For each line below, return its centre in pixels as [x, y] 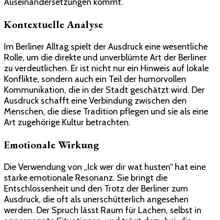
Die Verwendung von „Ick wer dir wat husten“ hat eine [105, 167]
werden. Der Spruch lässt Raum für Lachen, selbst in [103, 210]
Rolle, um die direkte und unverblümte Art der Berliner [105, 57]
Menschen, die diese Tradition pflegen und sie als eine [106, 111]
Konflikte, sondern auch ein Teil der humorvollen [95, 79]
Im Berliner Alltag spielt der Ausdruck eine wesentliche [106, 46]
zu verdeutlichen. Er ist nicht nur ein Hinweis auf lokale [106, 68]
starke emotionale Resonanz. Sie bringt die [86, 178]
